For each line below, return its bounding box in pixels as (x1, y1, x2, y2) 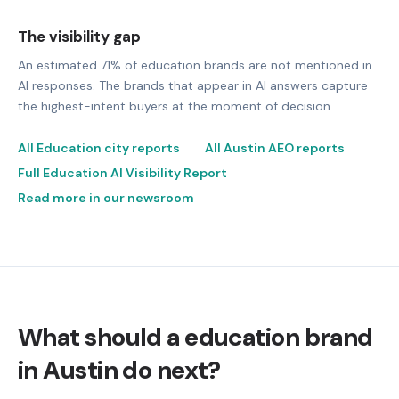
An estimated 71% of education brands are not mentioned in (18, 56, 372, 73)
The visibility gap (18, 26, 141, 46)
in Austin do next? (18, 353, 221, 387)
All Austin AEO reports (205, 139, 345, 156)
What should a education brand (18, 320, 373, 354)
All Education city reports (18, 139, 180, 156)
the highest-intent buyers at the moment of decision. (18, 97, 333, 114)
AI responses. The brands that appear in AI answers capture (18, 77, 368, 94)
